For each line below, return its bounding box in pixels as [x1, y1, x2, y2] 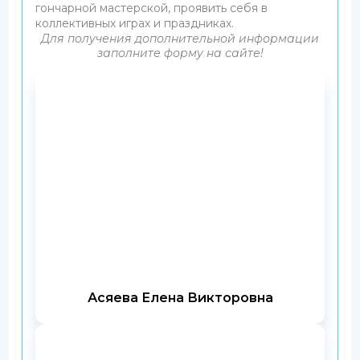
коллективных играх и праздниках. [35, 15, 235, 31]
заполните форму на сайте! [96, 45, 264, 60]
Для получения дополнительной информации [41, 31, 319, 46]
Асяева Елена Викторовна [87, 290, 273, 306]
